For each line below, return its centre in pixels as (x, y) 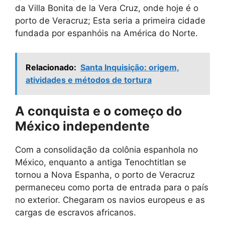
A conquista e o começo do (98, 111)
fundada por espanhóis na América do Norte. (106, 33)
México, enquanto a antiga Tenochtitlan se (101, 162)
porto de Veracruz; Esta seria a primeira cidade (110, 21)
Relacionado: (51, 67)
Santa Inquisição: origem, (130, 67)
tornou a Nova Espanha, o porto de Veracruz (105, 175)
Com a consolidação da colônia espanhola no (106, 149)
